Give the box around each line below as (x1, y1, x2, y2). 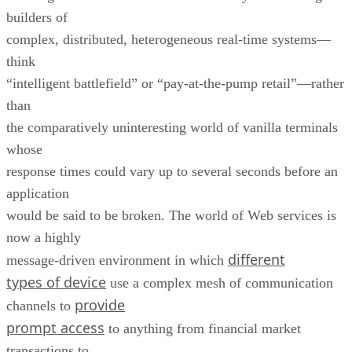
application (6, 185, 69, 201)
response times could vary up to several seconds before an (6, 163, 338, 179)
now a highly (6, 229, 81, 245)
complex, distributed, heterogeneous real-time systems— (6, 31, 331, 47)
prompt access (6, 317, 104, 337)
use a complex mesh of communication (106, 274, 333, 291)
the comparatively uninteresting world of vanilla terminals (6, 119, 338, 135)
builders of (6, 9, 68, 25)
